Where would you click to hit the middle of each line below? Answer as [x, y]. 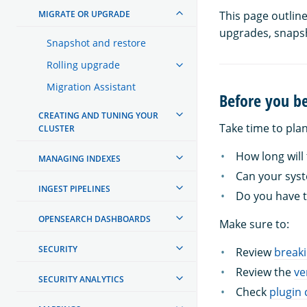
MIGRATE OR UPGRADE [84, 14]
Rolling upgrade [83, 64]
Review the [265, 272]
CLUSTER [57, 128]
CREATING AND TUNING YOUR [98, 115]
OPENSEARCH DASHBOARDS [95, 219]
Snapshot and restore [96, 42]
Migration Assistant [91, 86]
